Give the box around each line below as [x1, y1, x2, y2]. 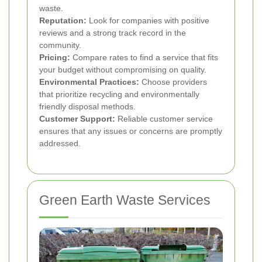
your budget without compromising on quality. [39, 65, 206, 75]
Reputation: [39, 16, 87, 26]
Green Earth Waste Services [39, 192, 211, 208]
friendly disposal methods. [39, 102, 136, 112]
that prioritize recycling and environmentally [39, 89, 199, 99]
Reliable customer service [115, 114, 213, 124]
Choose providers [139, 77, 207, 87]
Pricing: [39, 53, 70, 63]
